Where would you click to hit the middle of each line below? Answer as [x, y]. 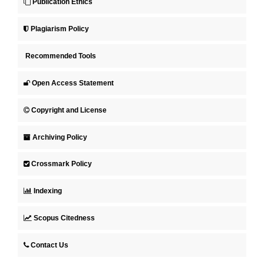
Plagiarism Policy [60, 29]
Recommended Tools [61, 56]
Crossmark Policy [62, 164]
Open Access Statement [73, 83]
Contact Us [49, 245]
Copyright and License [69, 110]
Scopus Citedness [64, 218]
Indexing [48, 191]
